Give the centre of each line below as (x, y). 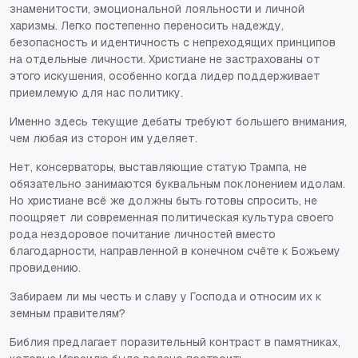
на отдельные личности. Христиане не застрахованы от (165, 59)
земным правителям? (68, 313)
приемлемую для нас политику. (96, 92)
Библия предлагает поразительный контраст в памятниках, (175, 342)
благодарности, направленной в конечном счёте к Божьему (175, 251)
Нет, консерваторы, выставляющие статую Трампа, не (158, 167)
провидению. (45, 267)
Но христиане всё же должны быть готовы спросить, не (163, 200)
